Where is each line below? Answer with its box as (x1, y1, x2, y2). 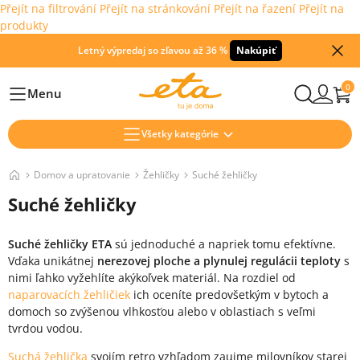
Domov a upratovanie (34, 168, 130, 182)
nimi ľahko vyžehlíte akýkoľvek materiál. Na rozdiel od (8, 270, 296, 285)
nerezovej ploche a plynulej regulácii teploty (97, 253, 341, 268)
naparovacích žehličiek (8, 287, 130, 302)
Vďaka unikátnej (8, 253, 97, 268)
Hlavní (7, 91, 44, 107)
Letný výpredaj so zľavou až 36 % (78, 43, 230, 57)
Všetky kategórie (141, 127, 219, 141)
